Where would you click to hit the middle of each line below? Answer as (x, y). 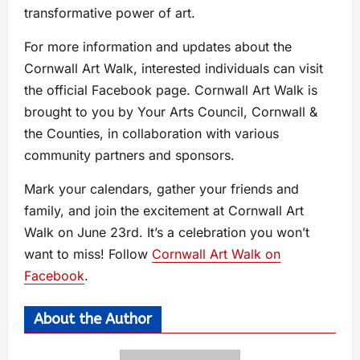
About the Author (93, 319)
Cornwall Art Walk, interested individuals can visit (174, 69)
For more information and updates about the (158, 47)
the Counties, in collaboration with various (151, 134)
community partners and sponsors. (129, 155)
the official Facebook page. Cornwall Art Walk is (171, 90)
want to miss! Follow (88, 254)
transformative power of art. (110, 13)
